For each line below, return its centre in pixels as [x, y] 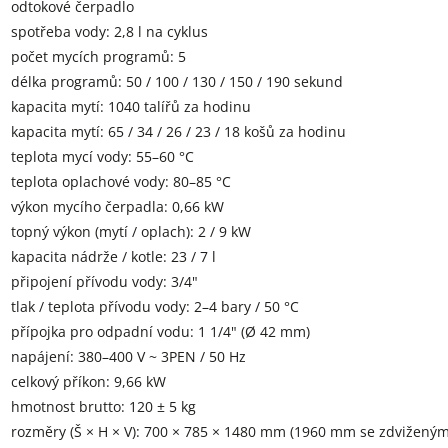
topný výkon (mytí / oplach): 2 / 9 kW [131, 232]
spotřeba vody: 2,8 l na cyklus [109, 32]
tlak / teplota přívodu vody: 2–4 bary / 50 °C [155, 307]
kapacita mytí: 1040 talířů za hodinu [131, 107]
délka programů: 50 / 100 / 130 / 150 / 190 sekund [177, 82]
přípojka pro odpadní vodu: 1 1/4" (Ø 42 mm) [160, 332]
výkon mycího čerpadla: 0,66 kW [117, 207]
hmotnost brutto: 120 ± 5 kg [103, 407]
